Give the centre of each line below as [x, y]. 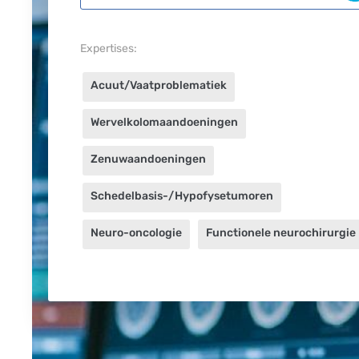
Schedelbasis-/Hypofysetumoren [182, 196]
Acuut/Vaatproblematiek [159, 85]
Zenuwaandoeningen [148, 159]
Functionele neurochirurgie [281, 233]
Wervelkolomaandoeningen [164, 122]
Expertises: [109, 48]
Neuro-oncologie [136, 233]
